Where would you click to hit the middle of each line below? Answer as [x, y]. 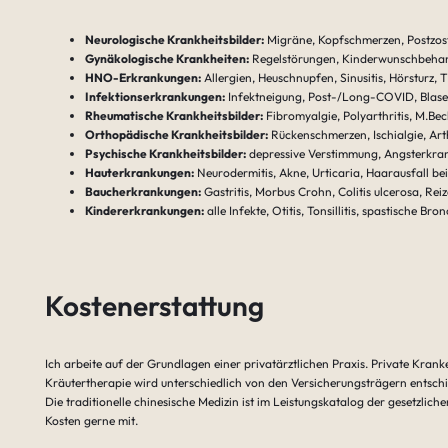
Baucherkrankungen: [142, 191]
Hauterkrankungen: [139, 172]
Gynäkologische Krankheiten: [166, 58]
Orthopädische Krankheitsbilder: [176, 134]
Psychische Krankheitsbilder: [165, 153]
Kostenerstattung [154, 305]
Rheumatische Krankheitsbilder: [173, 115]
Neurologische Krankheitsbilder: [174, 39]
